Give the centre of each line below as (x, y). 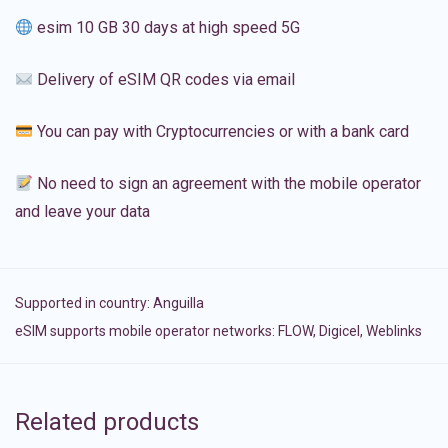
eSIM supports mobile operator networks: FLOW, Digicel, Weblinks (218, 331)
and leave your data (82, 212)
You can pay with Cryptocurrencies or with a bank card (221, 132)
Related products (107, 422)
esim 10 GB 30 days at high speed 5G (167, 28)
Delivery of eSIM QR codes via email (164, 80)
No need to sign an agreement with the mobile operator (227, 184)
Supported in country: (84, 303)
